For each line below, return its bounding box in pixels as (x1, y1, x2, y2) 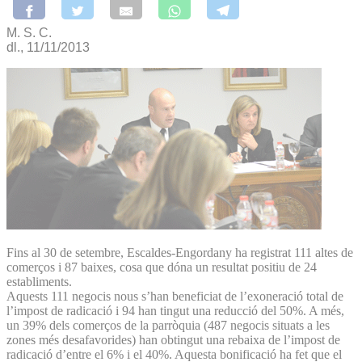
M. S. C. (6, 25, 52, 40)
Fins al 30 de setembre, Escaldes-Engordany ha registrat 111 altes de (6, 245, 353, 259)
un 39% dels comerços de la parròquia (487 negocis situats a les (6, 318, 330, 332)
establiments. (6, 274, 72, 288)
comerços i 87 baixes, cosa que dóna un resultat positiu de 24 (6, 259, 317, 274)
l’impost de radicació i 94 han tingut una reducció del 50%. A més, (6, 303, 344, 318)
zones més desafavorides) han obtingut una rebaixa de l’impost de (6, 332, 340, 347)
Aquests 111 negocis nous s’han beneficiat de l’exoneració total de (6, 288, 343, 303)
